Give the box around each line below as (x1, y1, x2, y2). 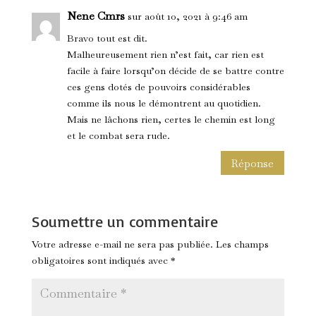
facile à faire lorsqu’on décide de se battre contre (66, 64, 284, 78)
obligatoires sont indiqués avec (31, 254, 171, 267)
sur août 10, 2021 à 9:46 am (127, 10, 248, 23)
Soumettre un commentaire (31, 212, 218, 231)
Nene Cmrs (66, 8, 125, 24)
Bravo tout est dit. (66, 32, 147, 45)
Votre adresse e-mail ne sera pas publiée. (31, 238, 213, 251)
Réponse (231, 156, 274, 170)
